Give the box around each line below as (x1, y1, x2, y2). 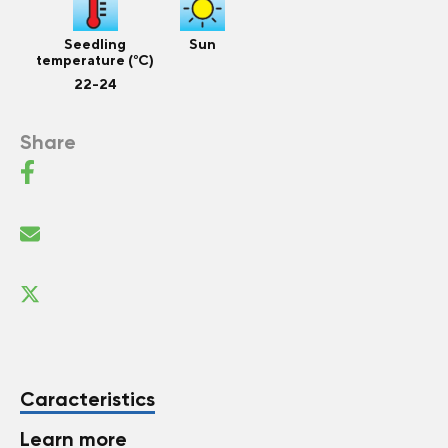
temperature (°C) (36, 52, 154, 68)
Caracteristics (20, 387, 155, 411)
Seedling (64, 36, 126, 52)
